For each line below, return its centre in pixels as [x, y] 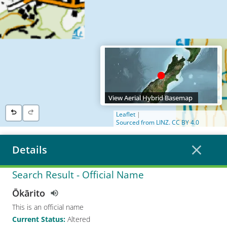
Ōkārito [29, 193]
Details [30, 150]
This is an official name [48, 207]
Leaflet [126, 114]
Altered [79, 219]
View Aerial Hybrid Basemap [150, 98]
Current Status [38, 219]
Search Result [44, 175]
